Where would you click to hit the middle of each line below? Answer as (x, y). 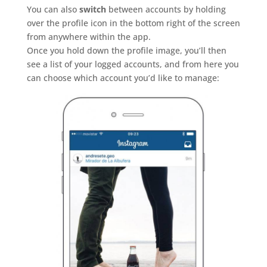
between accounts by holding (166, 10)
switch (92, 10)
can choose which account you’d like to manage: (123, 78)
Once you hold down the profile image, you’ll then (126, 51)
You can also (53, 10)
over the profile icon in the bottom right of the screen (133, 23)
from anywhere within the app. (89, 37)
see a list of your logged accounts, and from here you (133, 64)
